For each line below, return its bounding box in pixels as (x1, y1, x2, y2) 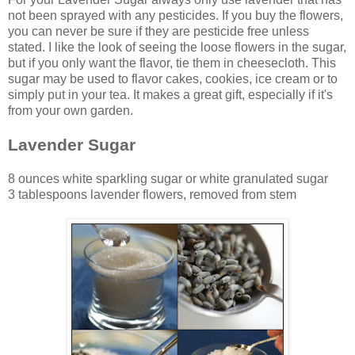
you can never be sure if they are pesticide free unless (8, 25, 309, 39)
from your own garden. (8, 104, 133, 118)
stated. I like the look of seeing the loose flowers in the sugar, (8, 40, 346, 55)
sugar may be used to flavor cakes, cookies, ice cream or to (8, 72, 338, 86)
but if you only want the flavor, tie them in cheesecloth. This (8, 56, 336, 71)
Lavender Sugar (8, 136, 136, 155)
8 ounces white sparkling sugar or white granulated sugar (8, 172, 328, 186)
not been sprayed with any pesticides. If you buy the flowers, (8, 9, 343, 23)
